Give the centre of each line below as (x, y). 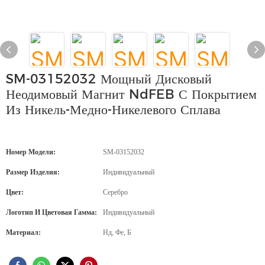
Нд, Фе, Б (117, 232)
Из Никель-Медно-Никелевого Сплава (113, 110)
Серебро (115, 192)
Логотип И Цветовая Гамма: (51, 212)
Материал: (23, 232)
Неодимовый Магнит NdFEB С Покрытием (131, 94)
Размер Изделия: (33, 172)
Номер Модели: (31, 152)
